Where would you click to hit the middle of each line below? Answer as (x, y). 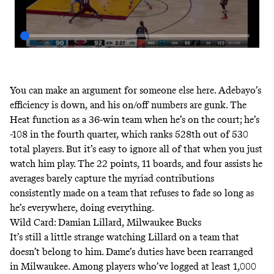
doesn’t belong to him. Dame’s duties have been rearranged (131, 252)
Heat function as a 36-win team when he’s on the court (125, 120)
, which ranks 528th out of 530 (182, 135)
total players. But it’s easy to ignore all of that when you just (136, 149)
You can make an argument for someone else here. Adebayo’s (135, 91)
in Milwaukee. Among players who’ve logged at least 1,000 (133, 267)
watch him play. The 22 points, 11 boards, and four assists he (136, 164)
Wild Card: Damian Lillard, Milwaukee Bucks (106, 223)
